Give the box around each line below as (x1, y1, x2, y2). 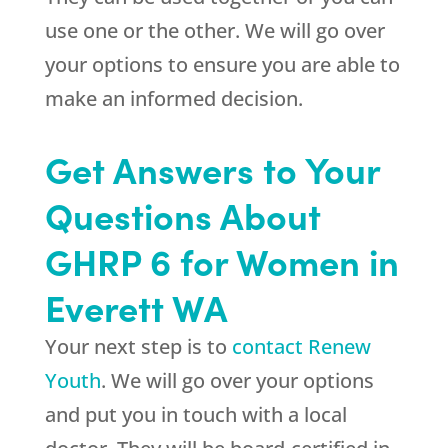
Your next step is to (44, 333, 232, 361)
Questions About (44, 190, 321, 240)
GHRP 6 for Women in (44, 236, 399, 286)
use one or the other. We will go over (44, 17, 385, 45)
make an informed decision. (44, 85, 303, 113)
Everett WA (44, 282, 228, 332)
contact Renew (231, 333, 371, 361)
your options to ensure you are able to (44, 51, 400, 79)
